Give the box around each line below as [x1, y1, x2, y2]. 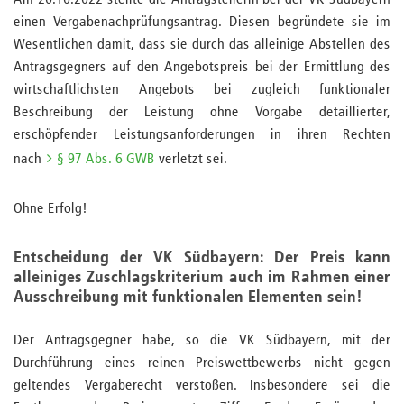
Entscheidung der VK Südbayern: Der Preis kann [14, 250, 390, 266]
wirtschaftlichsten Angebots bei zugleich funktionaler [14, 83, 390, 97]
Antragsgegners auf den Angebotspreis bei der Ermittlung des [14, 60, 390, 75]
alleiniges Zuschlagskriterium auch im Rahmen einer [14, 270, 390, 286]
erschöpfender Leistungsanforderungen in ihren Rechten [14, 128, 390, 142]
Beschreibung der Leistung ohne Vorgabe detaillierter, [14, 106, 390, 120]
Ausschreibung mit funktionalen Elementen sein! [14, 289, 363, 306]
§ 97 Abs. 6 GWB [57, 152, 155, 167]
